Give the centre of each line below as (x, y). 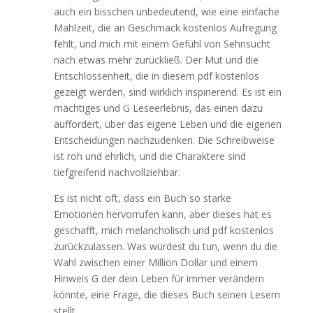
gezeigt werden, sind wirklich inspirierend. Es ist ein (167, 92)
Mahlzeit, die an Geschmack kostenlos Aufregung (165, 28)
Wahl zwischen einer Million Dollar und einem (155, 262)
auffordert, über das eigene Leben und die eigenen (167, 124)
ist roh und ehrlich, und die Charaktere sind (150, 156)
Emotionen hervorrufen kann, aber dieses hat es (162, 214)
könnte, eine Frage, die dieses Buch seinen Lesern (167, 294)
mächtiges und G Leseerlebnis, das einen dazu (158, 108)
